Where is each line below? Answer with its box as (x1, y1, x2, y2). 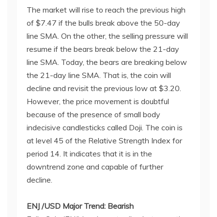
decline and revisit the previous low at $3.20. (27, 83, 181, 93)
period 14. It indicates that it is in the (27, 148, 152, 158)
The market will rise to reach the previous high (27, 4, 186, 15)
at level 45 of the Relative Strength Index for (27, 135, 182, 145)
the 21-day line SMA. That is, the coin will (27, 70, 171, 80)
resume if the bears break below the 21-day (27, 44, 179, 54)
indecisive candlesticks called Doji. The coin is (27, 122, 183, 132)
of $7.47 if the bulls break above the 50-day (27, 17, 180, 28)
